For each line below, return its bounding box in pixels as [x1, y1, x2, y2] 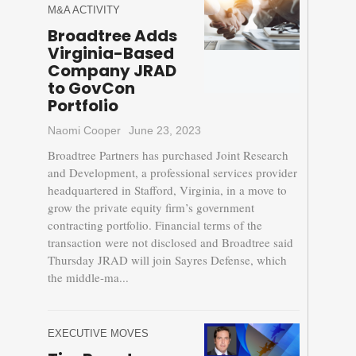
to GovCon [47, 77, 135, 100]
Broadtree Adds [47, 25, 177, 48]
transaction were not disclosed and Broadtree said [47, 234, 293, 251]
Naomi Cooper [47, 124, 121, 137]
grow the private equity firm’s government [47, 199, 254, 216]
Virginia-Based [47, 42, 174, 65]
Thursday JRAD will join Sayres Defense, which [47, 252, 287, 269]
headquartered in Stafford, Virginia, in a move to [47, 182, 287, 199]
